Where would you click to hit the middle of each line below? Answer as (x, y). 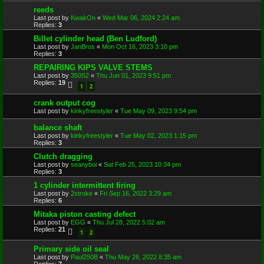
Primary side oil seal (71, 249)
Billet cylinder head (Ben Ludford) (95, 39)
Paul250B (84, 257)
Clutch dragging (63, 156)
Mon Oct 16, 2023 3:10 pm (140, 47)
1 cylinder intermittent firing (85, 185)
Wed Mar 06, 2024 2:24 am (141, 18)
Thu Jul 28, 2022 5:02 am (129, 222)
